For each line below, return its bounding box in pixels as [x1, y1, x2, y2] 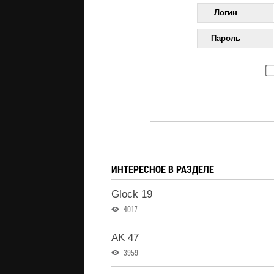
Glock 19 [111, 188, 152, 200]
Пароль [211, 34, 241, 43]
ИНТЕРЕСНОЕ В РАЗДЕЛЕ [111, 163, 214, 176]
